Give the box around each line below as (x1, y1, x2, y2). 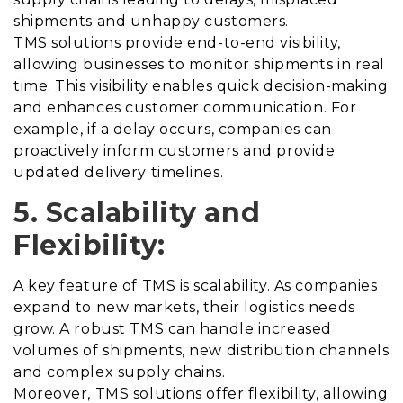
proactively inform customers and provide (13, 142, 336, 160)
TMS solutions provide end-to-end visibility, (13, 34, 341, 52)
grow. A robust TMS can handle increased (13, 320, 332, 338)
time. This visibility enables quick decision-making (13, 77, 389, 95)
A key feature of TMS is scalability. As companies (13, 277, 378, 295)
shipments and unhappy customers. (13, 13, 289, 31)
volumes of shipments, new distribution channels (13, 342, 390, 360)
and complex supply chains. (13, 363, 226, 381)
